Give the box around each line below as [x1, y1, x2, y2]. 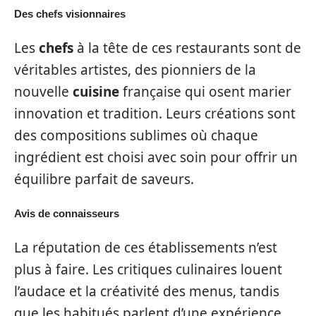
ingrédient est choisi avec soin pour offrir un [14, 147, 298, 166]
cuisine [73, 82, 119, 101]
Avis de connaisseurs [14, 207, 119, 220]
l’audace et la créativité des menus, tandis [14, 281, 279, 300]
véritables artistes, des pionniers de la [14, 60, 256, 79]
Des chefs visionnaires [14, 8, 126, 20]
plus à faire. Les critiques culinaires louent [14, 260, 282, 279]
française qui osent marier [119, 82, 291, 101]
